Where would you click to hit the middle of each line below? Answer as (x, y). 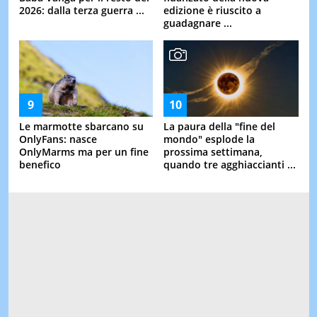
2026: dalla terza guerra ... (81, 11)
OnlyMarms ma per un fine (83, 152)
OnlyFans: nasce (58, 139)
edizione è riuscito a (212, 11)
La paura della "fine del (219, 127)
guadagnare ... (198, 23)
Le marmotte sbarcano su (81, 127)
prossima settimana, (213, 152)
